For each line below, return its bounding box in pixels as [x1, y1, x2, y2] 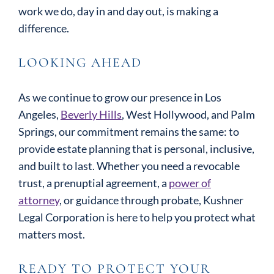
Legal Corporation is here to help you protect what [18, 210, 256, 224]
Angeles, [18, 108, 61, 121]
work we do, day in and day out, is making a [18, 4, 218, 18]
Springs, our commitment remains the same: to [18, 125, 239, 138]
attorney [18, 193, 59, 207]
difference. [18, 21, 69, 35]
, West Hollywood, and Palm [122, 108, 255, 121]
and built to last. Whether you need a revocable [18, 159, 240, 172]
